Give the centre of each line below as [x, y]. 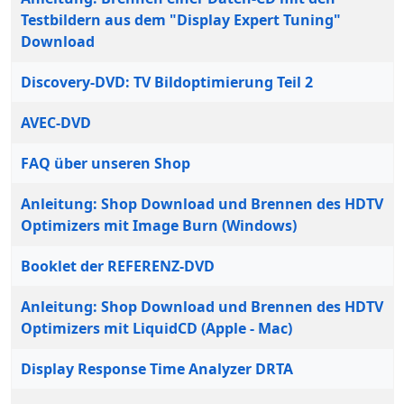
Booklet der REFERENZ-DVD [118, 266]
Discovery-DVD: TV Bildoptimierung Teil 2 [167, 82]
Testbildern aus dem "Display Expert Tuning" [181, 20]
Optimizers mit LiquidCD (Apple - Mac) [156, 328]
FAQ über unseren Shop [106, 163]
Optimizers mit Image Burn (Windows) [159, 225]
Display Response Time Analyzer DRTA [157, 369]
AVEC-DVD [56, 123]
